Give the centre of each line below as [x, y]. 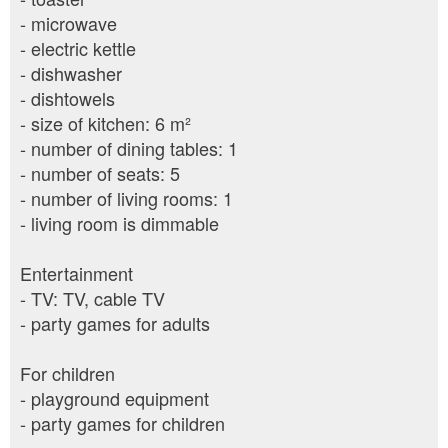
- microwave [68, 23]
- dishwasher [71, 73]
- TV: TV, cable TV [92, 298]
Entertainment [76, 273]
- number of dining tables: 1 [129, 148]
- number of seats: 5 [100, 173]
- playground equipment [114, 398]
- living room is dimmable [119, 223]
